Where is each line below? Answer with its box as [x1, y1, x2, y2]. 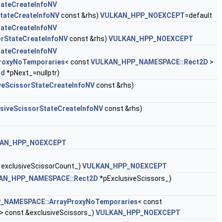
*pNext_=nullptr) [5, 69, 59, 77]
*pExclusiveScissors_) [98, 174, 171, 182]
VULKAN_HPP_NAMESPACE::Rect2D [91, 58, 208, 66]
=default [185, 11, 212, 19]
